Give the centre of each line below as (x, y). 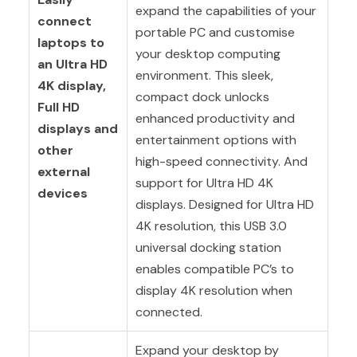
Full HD (58, 107)
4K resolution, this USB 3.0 (211, 226)
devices (62, 193)
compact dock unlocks (202, 96)
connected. (169, 312)
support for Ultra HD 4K (204, 182)
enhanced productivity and (215, 118)
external (63, 171)
